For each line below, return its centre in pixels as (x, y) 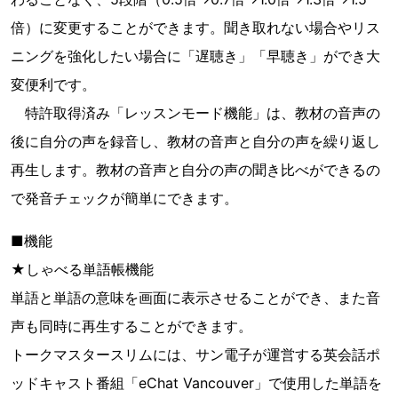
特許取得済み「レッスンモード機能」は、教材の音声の (195, 113)
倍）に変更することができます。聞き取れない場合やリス (195, 28)
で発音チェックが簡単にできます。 (124, 198)
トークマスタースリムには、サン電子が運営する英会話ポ (195, 354)
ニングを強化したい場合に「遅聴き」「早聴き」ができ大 (195, 56)
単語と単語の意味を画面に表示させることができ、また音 (195, 298)
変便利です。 (53, 84)
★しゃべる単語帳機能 (82, 269)
